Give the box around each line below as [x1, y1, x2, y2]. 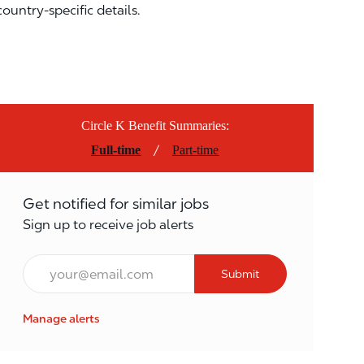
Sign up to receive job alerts [23, 217, 194, 232]
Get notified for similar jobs [23, 195, 210, 212]
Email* [22, 255, 63, 271]
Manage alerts [23, 312, 101, 325]
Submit [220, 267, 260, 280]
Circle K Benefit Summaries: [80, 119, 229, 132]
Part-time [172, 143, 219, 157]
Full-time [91, 143, 141, 157]
